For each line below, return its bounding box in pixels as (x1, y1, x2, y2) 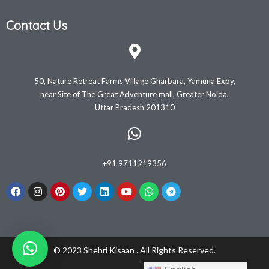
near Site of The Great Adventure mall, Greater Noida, (40, 89, 229, 100)
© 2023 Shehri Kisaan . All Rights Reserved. (53, 245, 216, 256)
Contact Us (6, 18, 67, 34)
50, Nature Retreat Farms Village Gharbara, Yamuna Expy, (34, 76, 235, 86)
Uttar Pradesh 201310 (94, 103, 175, 113)
